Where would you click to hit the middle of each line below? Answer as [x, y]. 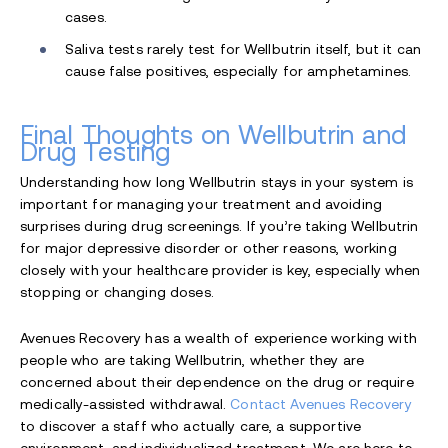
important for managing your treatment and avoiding [201, 203]
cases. [86, 16]
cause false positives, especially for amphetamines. [238, 70]
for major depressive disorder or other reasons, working [208, 247]
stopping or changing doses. [119, 291]
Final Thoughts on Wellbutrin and [213, 134]
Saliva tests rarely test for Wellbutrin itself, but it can [243, 48]
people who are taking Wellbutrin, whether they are [192, 359]
